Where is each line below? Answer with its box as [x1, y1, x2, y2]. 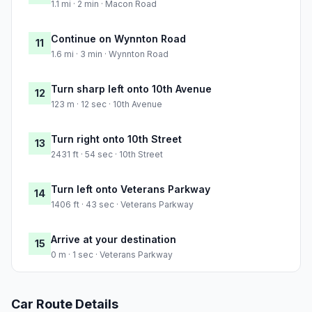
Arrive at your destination [51, 233, 176, 245]
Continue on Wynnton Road [51, 32, 186, 45]
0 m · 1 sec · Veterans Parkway [51, 249, 173, 260]
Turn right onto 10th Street [51, 132, 182, 145]
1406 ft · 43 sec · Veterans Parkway [51, 198, 194, 210]
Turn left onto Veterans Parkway [51, 182, 210, 195]
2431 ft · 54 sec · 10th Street [51, 148, 163, 159]
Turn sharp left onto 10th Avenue [51, 82, 212, 95]
